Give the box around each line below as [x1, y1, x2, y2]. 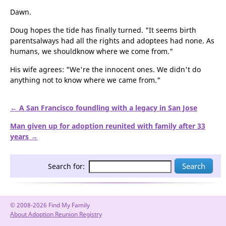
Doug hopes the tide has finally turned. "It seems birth [10, 25, 196, 35]
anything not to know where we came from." [10, 75, 160, 85]
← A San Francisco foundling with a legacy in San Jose [10, 103, 197, 112]
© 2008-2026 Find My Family [10, 201, 90, 209]
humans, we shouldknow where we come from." [10, 46, 173, 56]
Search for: [48, 161, 85, 171]
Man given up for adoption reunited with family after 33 [10, 121, 205, 131]
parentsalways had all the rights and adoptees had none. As [10, 36, 214, 45]
